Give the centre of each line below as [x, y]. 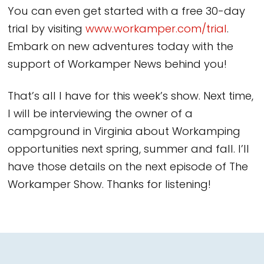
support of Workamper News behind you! [118, 65]
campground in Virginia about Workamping [124, 132]
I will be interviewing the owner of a [100, 114]
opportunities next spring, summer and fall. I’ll [129, 150]
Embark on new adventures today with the [121, 48]
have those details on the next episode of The [128, 167]
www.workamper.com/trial [156, 30]
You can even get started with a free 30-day [127, 12]
